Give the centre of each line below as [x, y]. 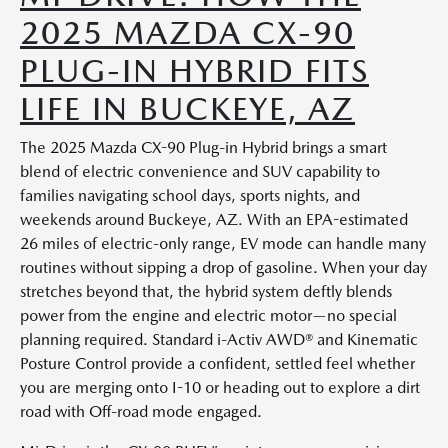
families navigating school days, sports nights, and [190, 195]
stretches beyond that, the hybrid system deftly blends [206, 291]
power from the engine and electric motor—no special [208, 315]
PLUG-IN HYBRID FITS [194, 70]
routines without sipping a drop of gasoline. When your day [223, 267]
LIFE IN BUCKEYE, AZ [187, 108]
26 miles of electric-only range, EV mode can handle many [223, 243]
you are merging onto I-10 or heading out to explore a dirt [220, 387]
